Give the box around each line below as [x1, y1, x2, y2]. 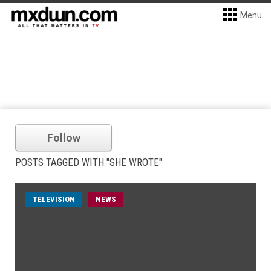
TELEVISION [33, 195, 75, 204]
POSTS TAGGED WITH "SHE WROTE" [15, 156, 162, 168]
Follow [47, 131, 80, 144]
